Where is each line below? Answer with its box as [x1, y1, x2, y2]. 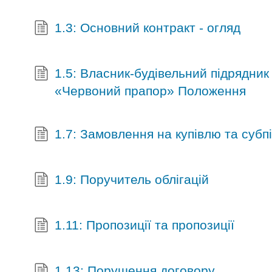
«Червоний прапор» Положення [54, 84, 246, 98]
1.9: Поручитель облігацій [54, 172, 209, 187]
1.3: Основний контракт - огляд [54, 21, 240, 35]
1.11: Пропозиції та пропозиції [54, 218, 234, 233]
